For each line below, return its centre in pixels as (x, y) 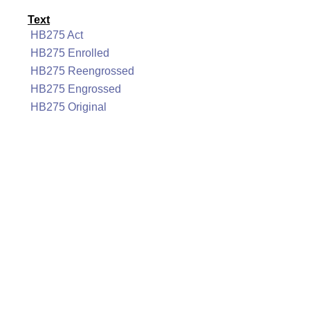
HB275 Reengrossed (82, 71)
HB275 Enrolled (70, 53)
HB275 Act (57, 35)
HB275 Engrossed (76, 89)
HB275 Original (69, 107)
